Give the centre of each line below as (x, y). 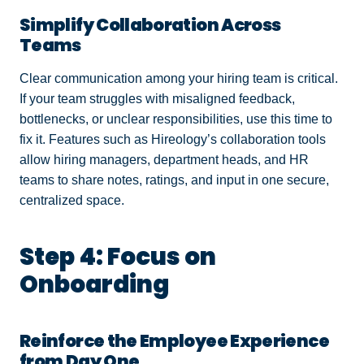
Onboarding (96, 284)
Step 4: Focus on (118, 257)
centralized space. (74, 201)
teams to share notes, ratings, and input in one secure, (174, 180)
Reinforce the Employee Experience (174, 341)
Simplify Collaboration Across (150, 25)
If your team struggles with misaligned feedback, (157, 99)
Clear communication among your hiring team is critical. (179, 79)
